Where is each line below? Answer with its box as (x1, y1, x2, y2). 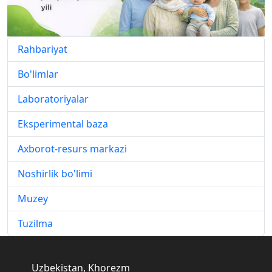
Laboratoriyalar (18, 92, 89, 106)
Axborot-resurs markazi (18, 141, 127, 155)
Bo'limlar (18, 67, 58, 81)
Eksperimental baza (18, 117, 108, 131)
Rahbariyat (18, 42, 67, 56)
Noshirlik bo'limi (18, 166, 92, 180)
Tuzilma (18, 216, 53, 230)
